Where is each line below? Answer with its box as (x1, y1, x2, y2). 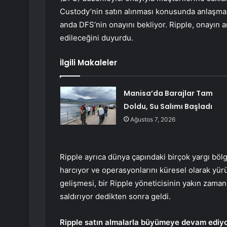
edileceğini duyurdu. (60, 33, 133, 43)
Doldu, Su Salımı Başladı (123, 101, 212, 112)
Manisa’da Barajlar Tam (123, 88, 213, 99)
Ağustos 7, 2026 (130, 116, 175, 124)
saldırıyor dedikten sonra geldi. (60, 192, 171, 202)
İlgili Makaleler (60, 57, 117, 68)
